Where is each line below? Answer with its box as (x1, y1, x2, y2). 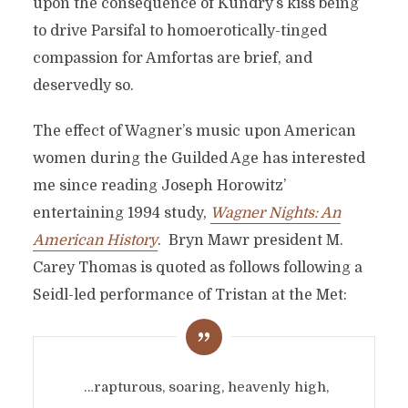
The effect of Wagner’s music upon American (32, 123, 356, 139)
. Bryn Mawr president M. (157, 232, 343, 249)
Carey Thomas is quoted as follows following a (32, 260, 362, 276)
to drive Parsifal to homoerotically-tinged (32, 23, 327, 39)
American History (32, 232, 158, 249)
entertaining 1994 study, (32, 205, 210, 221)
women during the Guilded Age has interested (32, 150, 365, 167)
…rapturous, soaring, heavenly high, (79, 379, 329, 395)
